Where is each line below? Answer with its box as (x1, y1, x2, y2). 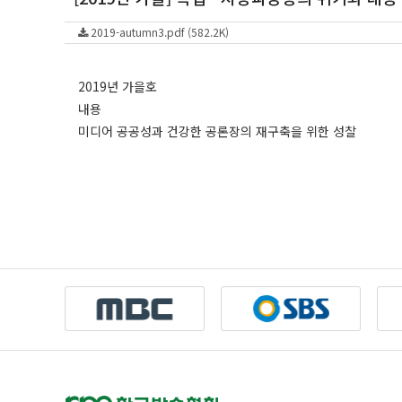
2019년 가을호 (78, 77, 157, 95)
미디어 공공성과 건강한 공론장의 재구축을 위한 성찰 (78, 122, 356, 140)
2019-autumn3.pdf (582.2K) (88, 24, 229, 39)
